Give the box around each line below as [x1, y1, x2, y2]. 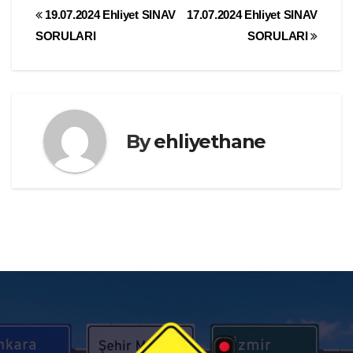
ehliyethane [154, 129, 266, 153]
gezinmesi [35, 36, 157, 68]
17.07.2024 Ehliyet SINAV [187, 8, 318, 22]
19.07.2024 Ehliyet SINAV [42, 8, 176, 22]
